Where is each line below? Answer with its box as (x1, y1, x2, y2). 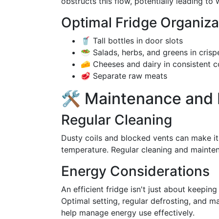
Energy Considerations (61, 163, 210, 179)
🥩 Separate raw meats (81, 71, 167, 81)
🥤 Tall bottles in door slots (81, 36, 183, 45)
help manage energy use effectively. (61, 208, 195, 218)
